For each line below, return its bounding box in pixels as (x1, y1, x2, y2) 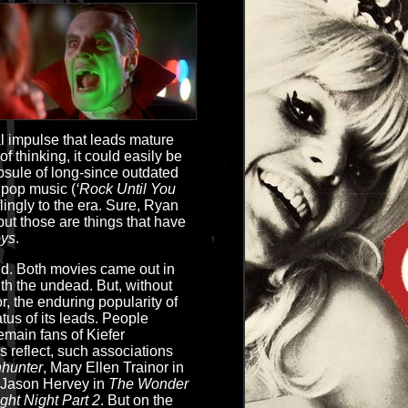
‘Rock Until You (76, 181, 176, 197)
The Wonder (108, 376, 189, 392)
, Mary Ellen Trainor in (43, 360, 184, 375)
